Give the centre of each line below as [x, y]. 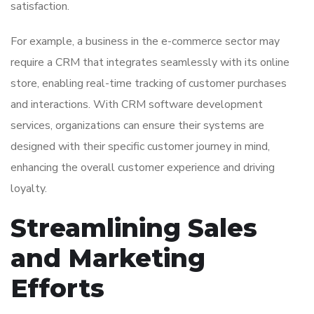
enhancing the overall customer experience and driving [143, 168]
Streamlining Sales [134, 228]
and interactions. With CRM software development [137, 105]
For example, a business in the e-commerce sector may [145, 42]
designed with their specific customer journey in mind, [140, 147]
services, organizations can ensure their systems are [137, 126]
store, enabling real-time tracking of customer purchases [149, 84]
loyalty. [29, 189]
